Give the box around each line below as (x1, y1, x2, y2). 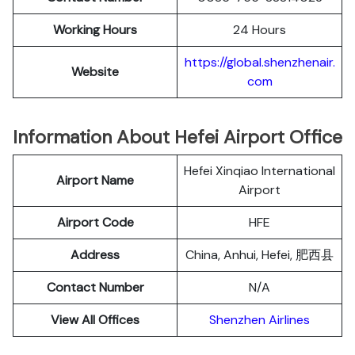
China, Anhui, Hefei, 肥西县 (185, 246, 334, 263)
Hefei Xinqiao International (184, 162, 335, 179)
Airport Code (56, 214, 134, 231)
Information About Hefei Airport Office (13, 125, 342, 149)
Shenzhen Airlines (209, 311, 310, 328)
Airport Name (56, 172, 134, 189)
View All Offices (51, 311, 139, 328)
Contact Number (46, 279, 144, 296)
